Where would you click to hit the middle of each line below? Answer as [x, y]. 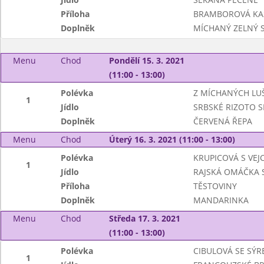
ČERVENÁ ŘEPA [222, 121]
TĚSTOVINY [215, 186]
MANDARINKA [221, 200]
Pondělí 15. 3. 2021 [146, 60]
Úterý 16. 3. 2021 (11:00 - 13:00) [172, 139]
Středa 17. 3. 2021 [144, 218]
